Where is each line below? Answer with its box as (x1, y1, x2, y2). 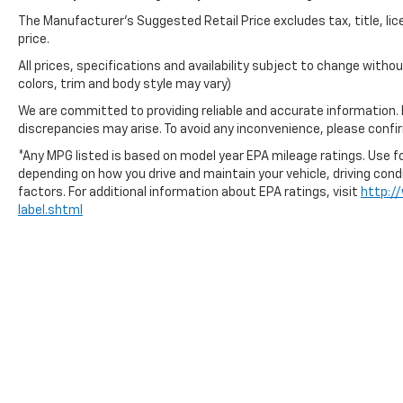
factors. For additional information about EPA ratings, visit (18, 186, 361, 200)
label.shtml (18, 204, 83, 218)
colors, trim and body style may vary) (18, 78, 231, 92)
